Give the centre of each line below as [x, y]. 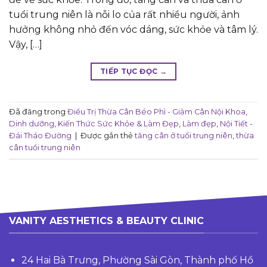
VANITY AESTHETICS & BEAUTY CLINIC [106, 221]
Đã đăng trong [38, 112]
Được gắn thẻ [108, 136]
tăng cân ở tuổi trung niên [184, 136]
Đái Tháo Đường [40, 136]
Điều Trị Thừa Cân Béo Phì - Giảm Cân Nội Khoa [156, 112]
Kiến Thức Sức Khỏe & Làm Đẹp [118, 124]
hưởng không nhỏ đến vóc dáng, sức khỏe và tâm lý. [133, 29]
